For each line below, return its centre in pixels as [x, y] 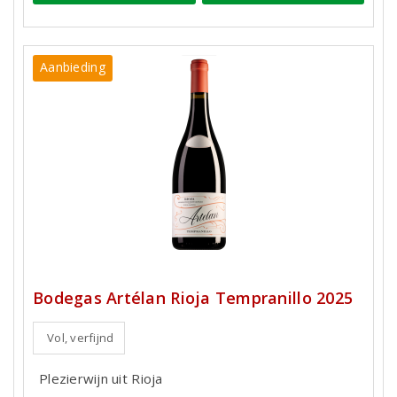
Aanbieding [73, 67]
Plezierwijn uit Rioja [101, 379]
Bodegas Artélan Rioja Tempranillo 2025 [193, 298]
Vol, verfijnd [81, 338]
